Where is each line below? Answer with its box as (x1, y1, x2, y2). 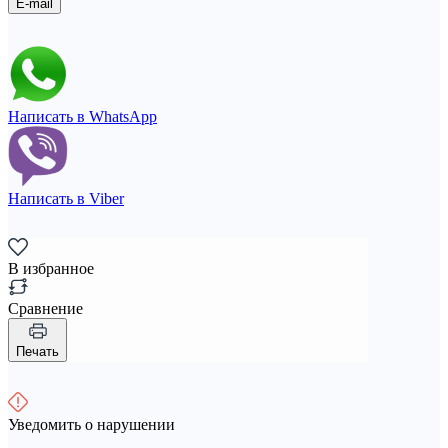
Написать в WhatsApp (8, 107, 157, 125)
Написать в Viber (8, 189, 124, 207)
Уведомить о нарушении (8, 415, 175, 433)
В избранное (8, 259, 94, 277)
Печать (16, 343, 59, 359)
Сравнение (8, 299, 83, 317)
